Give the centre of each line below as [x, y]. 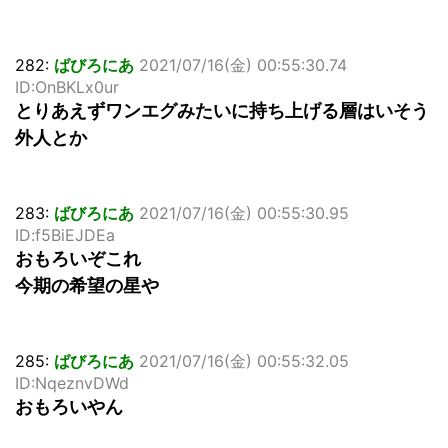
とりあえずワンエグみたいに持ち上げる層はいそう [222, 111]
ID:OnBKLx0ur [67, 87]
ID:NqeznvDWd [72, 383]
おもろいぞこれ [78, 259]
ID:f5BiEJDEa [65, 235]
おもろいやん [69, 407]
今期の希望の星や [87, 286]
